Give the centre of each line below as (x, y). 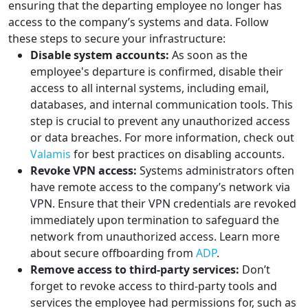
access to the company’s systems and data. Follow (139, 22)
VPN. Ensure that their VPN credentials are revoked (163, 204)
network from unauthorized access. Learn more (155, 237)
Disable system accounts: (100, 55)
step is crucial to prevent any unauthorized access (160, 121)
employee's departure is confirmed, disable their (157, 72)
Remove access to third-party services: (135, 270)
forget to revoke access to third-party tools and (154, 286)
